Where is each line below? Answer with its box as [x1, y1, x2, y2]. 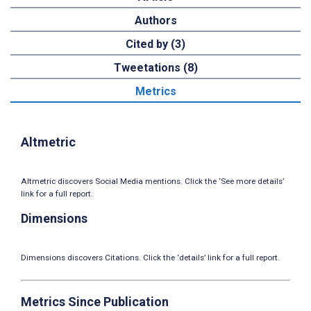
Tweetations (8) [113, 61, 198, 75]
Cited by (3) [126, 37, 185, 51]
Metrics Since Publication [21, 294, 169, 310]
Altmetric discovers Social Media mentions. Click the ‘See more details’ [21, 176, 284, 187]
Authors [134, 14, 177, 28]
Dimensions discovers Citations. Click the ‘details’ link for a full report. [21, 253, 280, 263]
